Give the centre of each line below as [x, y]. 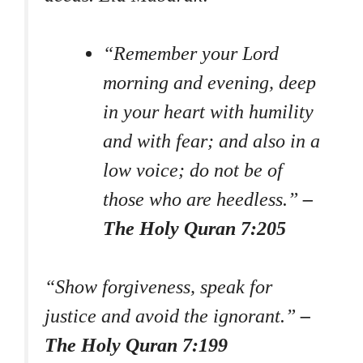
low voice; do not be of [193, 171]
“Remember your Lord [191, 54]
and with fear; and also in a [211, 141]
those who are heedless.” [203, 200]
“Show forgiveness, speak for [158, 287]
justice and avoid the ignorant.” [173, 316]
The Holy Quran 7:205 [194, 229]
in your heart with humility [208, 112]
